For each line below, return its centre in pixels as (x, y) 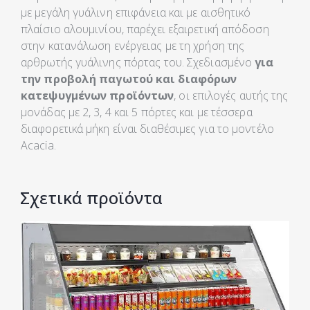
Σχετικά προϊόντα (91, 197)
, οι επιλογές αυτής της (231, 95)
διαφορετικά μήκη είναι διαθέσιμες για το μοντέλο (147, 128)
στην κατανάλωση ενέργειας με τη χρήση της (133, 45)
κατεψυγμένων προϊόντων (98, 95)
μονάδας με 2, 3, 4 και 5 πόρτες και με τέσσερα (137, 112)
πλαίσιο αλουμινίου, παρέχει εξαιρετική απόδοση (145, 29)
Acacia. (38, 145)
